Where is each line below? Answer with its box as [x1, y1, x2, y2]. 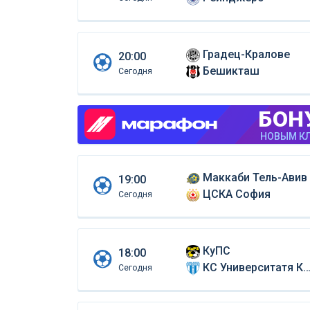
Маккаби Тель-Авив [202, 170, 307, 184]
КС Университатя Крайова [202, 260, 303, 274]
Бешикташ [202, 64, 259, 77]
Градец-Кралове [202, 47, 290, 61]
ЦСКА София [202, 187, 271, 201]
